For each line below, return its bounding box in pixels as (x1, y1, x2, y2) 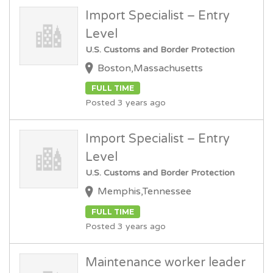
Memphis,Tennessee (97, 185, 191, 198)
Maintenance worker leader (85, 255, 246, 270)
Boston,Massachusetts (97, 62, 203, 74)
